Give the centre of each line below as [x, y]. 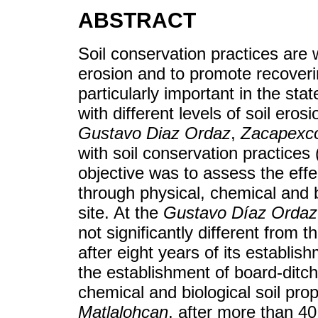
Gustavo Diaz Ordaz [154, 133]
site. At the [121, 212]
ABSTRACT [137, 21]
